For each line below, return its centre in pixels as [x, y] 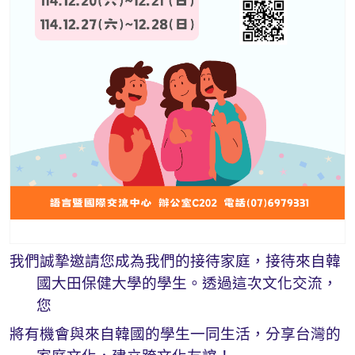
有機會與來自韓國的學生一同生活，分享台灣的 [183, 334]
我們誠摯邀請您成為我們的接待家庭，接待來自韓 [175, 261]
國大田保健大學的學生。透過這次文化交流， [187, 283]
